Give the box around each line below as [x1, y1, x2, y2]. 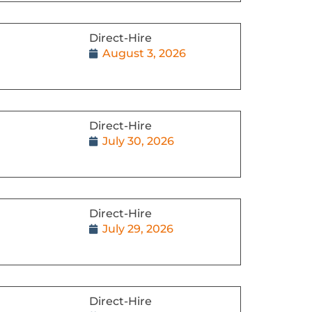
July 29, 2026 [102, 221, 173, 235]
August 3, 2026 [102, 46, 186, 60]
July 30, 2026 [102, 134, 174, 148]
